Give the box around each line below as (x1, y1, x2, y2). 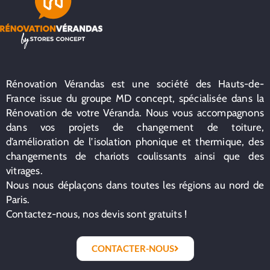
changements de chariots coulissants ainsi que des (6, 150, 264, 163)
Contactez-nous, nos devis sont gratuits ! (6, 208, 187, 221)
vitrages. (6, 165, 43, 177)
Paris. (6, 193, 30, 206)
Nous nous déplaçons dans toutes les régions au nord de (6, 179, 264, 192)
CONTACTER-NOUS (91, 242, 174, 254)
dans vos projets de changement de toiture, (6, 121, 264, 134)
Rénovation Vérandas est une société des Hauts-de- (6, 78, 264, 90)
